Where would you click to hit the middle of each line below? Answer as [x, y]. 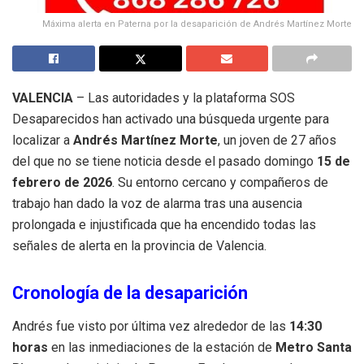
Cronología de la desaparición [130, 292]
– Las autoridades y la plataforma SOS [184, 97]
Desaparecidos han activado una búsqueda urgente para [171, 119]
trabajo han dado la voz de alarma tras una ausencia [157, 203]
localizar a [43, 140]
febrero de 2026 [62, 182]
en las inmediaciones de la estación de [162, 347]
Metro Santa [314, 347]
